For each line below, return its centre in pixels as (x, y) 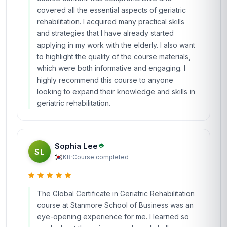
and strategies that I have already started (105, 33)
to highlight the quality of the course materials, (114, 56)
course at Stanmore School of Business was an (115, 205)
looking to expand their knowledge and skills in (116, 91)
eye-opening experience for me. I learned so (113, 217)
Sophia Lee (76, 146)
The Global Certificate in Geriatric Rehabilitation (116, 193)
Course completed (101, 157)
